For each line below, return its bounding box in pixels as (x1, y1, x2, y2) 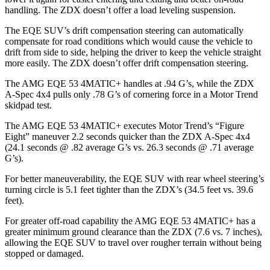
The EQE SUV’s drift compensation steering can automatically (5, 25, 243, 36)
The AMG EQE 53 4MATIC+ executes (5, 120, 159, 131)
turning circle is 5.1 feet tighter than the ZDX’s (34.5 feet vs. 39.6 (5, 184, 253, 195)
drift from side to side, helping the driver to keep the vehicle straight (5, 46, 261, 57)
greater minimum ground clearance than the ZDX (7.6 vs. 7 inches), (5, 226, 262, 237)
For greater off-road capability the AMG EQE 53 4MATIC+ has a (5, 215, 256, 226)
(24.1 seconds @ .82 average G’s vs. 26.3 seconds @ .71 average (5, 142, 254, 152)
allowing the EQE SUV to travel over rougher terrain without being (5, 237, 262, 248)
